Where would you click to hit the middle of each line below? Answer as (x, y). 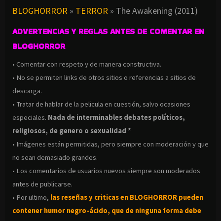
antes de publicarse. (42, 184)
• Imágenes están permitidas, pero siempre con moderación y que (110, 144)
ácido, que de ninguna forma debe (145, 211)
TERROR (92, 11)
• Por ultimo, (31, 198)
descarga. (28, 91)
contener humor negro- (51, 211)
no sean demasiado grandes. (55, 158)
